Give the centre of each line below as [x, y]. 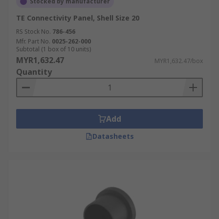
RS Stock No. [33, 32]
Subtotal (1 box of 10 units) [54, 49]
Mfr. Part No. [33, 41]
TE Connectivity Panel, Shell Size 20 [78, 18]
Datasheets [113, 136]
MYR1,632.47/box [179, 61]
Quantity [34, 72]
